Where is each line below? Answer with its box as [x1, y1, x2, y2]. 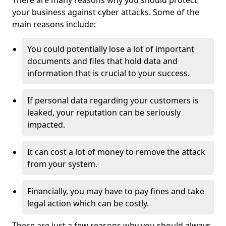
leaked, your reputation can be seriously [27, 107, 181, 118]
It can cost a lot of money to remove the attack [27, 146, 205, 157]
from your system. [27, 158, 97, 169]
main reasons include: [12, 19, 96, 30]
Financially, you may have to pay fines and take [27, 186, 204, 197]
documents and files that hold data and [27, 55, 178, 67]
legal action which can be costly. [27, 198, 151, 209]
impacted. [27, 119, 65, 130]
